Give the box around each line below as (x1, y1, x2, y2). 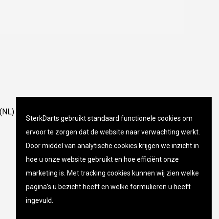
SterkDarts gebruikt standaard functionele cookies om (26, 114, 193, 122)
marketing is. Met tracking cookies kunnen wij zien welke (26, 169, 199, 177)
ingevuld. (26, 197, 53, 204)
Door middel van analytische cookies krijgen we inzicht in (26, 142, 199, 150)
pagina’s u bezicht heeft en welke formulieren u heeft (26, 183, 191, 191)
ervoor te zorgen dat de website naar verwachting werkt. (26, 128, 200, 136)
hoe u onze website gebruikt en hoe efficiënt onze (26, 155, 179, 163)
